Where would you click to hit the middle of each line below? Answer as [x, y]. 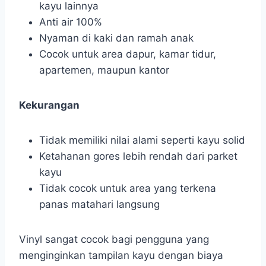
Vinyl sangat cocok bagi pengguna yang [114, 240]
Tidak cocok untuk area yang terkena [128, 189]
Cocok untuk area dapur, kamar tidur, [128, 54]
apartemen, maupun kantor [104, 70]
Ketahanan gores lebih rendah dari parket [138, 156]
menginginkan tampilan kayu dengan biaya [121, 256]
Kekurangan [49, 105]
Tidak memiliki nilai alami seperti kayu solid [142, 140]
